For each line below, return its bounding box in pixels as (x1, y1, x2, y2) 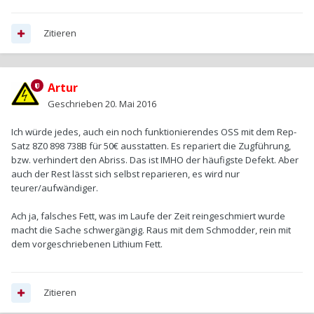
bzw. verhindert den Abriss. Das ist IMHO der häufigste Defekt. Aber (11, 153, 299, 167)
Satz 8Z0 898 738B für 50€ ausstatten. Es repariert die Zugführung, (11, 139, 291, 153)
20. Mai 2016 (105, 97, 156, 111)
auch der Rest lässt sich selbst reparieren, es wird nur (11, 168, 240, 181)
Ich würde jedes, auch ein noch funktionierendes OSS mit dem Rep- (11, 125, 296, 139)
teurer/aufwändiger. (11, 182, 98, 195)
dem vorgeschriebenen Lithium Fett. (11, 238, 163, 251)
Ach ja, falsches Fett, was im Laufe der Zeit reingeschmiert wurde (11, 210, 285, 223)
